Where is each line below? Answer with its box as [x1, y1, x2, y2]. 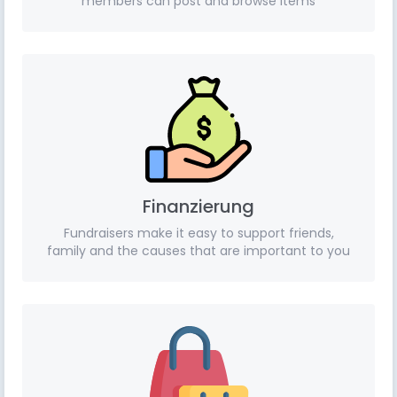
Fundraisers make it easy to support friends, [63, 224, 334, 242]
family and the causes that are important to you [47, 242, 350, 260]
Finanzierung [143, 194, 254, 219]
